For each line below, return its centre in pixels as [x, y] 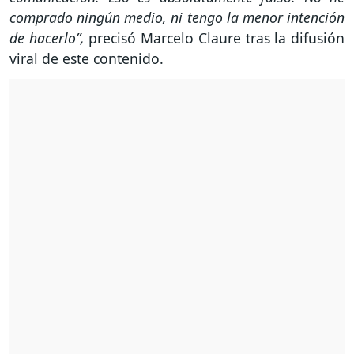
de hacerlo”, [49, 38]
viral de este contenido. [88, 59]
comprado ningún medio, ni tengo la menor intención [177, 18]
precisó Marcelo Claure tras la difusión [217, 38]
